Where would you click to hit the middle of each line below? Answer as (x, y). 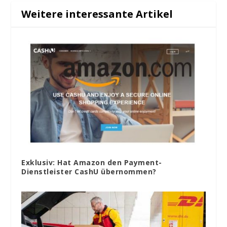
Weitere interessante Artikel (97, 14)
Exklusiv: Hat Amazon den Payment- (92, 162)
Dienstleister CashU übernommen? (89, 171)
